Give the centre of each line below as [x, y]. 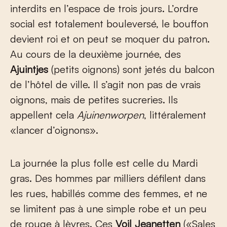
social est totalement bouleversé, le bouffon [109, 23]
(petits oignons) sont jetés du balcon [131, 69]
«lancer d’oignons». [54, 130]
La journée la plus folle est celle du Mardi [104, 163]
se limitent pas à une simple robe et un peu [108, 208]
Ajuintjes [29, 69]
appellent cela [44, 115]
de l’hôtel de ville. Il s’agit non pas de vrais [105, 84]
